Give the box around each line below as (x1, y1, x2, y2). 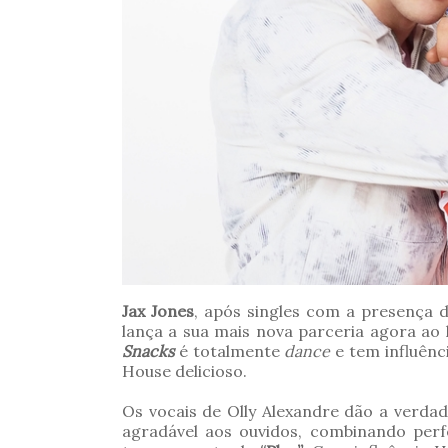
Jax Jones (122, 301, 194, 322)
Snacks (122, 341, 179, 362)
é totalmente (178, 341, 285, 362)
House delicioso (122, 361, 243, 382)
